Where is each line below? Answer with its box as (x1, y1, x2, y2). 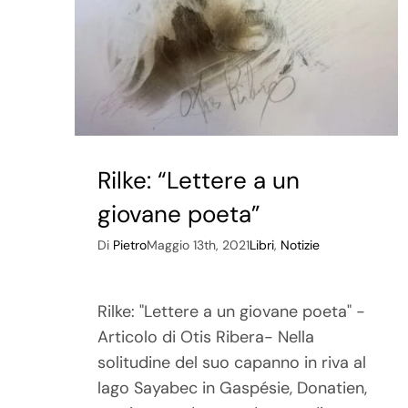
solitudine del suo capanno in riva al (97, 352, 367, 374)
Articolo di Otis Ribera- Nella (97, 326, 315, 349)
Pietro (113, 237, 148, 254)
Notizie (280, 237, 321, 254)
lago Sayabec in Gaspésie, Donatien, (97, 377, 368, 400)
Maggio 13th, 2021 (147, 237, 250, 254)
